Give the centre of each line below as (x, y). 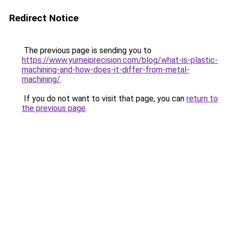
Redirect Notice (44, 18)
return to (202, 99)
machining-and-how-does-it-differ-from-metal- (106, 70)
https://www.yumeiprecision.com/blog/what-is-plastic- (120, 60)
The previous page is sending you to (87, 50)
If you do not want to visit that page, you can (104, 99)
